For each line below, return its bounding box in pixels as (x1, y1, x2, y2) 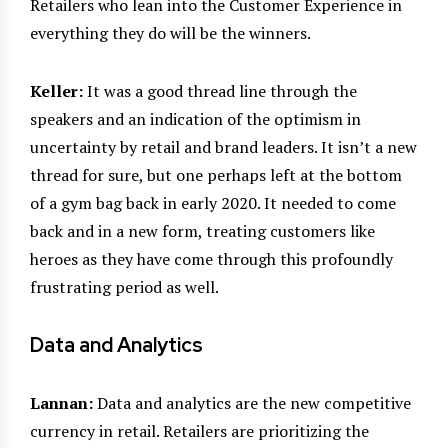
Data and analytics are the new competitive (93, 391, 411, 414)
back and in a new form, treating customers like (30, 219, 375, 242)
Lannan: (30, 391, 93, 414)
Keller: (30, 79, 83, 102)
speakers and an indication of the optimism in (30, 107, 361, 130)
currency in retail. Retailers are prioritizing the (30, 419, 369, 442)
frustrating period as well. (30, 275, 219, 298)
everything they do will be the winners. (30, 21, 311, 44)
